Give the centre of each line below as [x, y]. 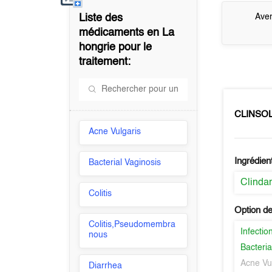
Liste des [101, 18]
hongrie [97, 47]
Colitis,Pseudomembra [132, 225]
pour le [134, 47]
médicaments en [121, 33]
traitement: [105, 62]
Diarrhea [106, 266]
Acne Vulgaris [115, 132]
